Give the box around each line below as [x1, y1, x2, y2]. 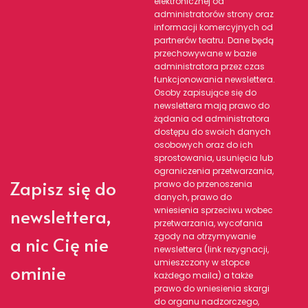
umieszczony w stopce [154, 256, 250, 268]
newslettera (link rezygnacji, [154, 243, 269, 255]
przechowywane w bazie [154, 47, 256, 59]
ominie [10, 260, 66, 285]
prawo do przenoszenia [154, 178, 252, 190]
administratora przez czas [154, 60, 265, 72]
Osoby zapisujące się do [154, 87, 256, 98]
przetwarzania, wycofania [154, 217, 263, 229]
